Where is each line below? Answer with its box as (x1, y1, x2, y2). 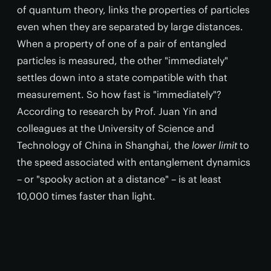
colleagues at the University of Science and (17, 122, 214, 134)
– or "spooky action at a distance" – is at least (17, 173, 221, 185)
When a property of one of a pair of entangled (17, 38, 226, 50)
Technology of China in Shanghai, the (17, 139, 192, 151)
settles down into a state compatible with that (17, 71, 227, 83)
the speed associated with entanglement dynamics (17, 156, 250, 168)
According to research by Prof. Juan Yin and (17, 105, 217, 117)
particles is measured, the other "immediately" (17, 54, 228, 67)
